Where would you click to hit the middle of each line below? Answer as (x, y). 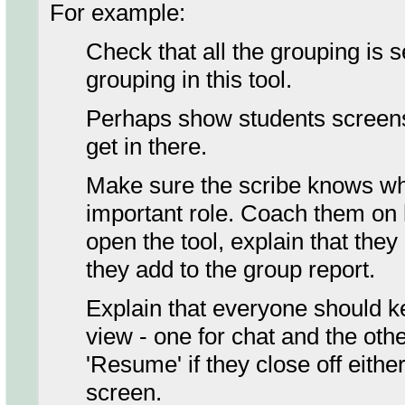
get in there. (146, 146)
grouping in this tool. (189, 80)
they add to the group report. (231, 269)
